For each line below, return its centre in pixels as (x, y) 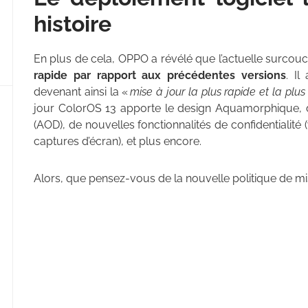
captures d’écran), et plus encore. (118, 142)
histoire (73, 24)
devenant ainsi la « (82, 92)
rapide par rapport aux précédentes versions (160, 76)
